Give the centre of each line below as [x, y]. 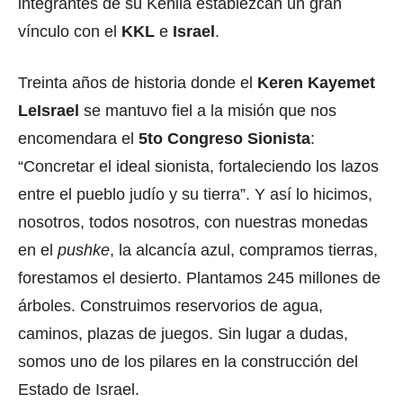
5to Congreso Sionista [222, 139]
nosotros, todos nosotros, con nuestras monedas [193, 223]
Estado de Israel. [79, 390]
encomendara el [76, 139]
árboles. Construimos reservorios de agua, [170, 306]
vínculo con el [70, 32]
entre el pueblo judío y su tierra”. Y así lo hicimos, [195, 195]
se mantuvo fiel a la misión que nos [208, 111]
